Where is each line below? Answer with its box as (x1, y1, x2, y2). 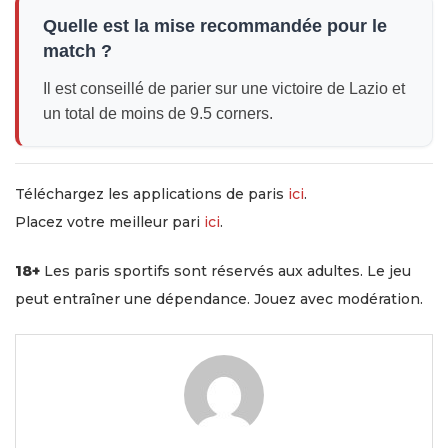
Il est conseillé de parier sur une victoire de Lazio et (43, 80, 405, 98)
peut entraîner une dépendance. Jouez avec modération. (15, 290, 423, 309)
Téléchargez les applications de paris (15, 185, 288, 204)
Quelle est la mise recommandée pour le (43, 16, 387, 37)
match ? (43, 41, 112, 62)
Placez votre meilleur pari (15, 213, 204, 232)
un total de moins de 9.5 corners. (43, 105, 273, 123)
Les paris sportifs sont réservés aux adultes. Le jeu (40, 262, 411, 281)
